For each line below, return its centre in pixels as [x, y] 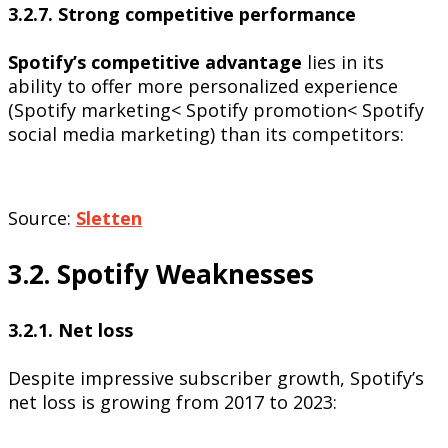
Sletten [109, 218]
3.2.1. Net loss [70, 330]
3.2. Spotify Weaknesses [161, 274]
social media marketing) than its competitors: [206, 134]
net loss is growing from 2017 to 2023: [172, 402]
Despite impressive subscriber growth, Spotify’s [216, 378]
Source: [39, 218]
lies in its [345, 62]
